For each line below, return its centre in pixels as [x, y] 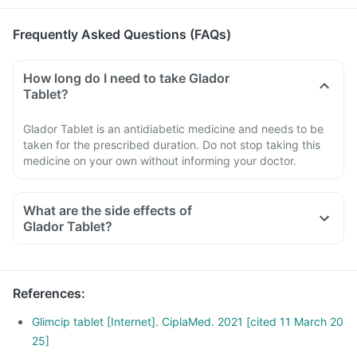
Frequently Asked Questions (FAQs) [122, 34]
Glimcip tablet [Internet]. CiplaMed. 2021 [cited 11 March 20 [188, 322]
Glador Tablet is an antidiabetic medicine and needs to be [173, 129]
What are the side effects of [108, 210]
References [47, 293]
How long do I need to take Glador [126, 78]
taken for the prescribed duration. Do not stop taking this [172, 145]
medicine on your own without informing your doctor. [160, 161]
